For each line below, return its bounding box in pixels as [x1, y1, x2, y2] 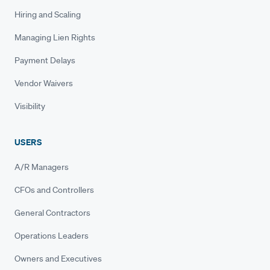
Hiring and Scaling [14, 8, 81, 20]
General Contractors [14, 207, 90, 218]
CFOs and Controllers [14, 184, 94, 195]
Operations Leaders [14, 230, 89, 241]
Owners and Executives [14, 253, 102, 264]
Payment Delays [14, 54, 75, 66]
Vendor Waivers [14, 77, 73, 89]
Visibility [14, 100, 45, 111]
